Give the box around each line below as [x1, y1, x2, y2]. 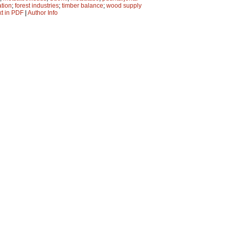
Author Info [28, 9, 58, 16]
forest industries [15, 2, 59, 9]
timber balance [62, 2, 103, 9]
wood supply [106, 2, 142, 9]
